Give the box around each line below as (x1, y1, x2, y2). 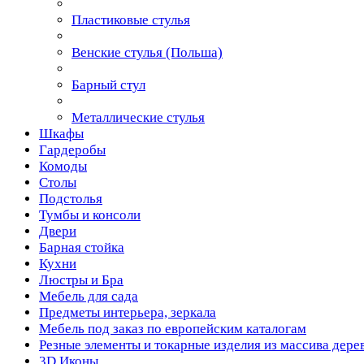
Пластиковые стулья (71, 11, 190, 28)
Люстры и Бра (39, 271, 123, 288)
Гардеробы (39, 141, 106, 158)
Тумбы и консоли (39, 206, 141, 223)
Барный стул (71, 76, 145, 93)
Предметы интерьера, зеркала (39, 304, 216, 320)
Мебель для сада (39, 288, 138, 304)
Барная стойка (39, 239, 124, 255)
